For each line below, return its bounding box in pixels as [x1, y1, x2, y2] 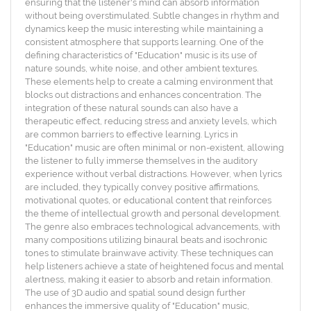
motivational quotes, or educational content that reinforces [25, 195, 271, 205]
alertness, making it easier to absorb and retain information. [25, 274, 272, 285]
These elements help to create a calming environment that [25, 76, 273, 87]
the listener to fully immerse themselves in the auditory [25, 155, 258, 166]
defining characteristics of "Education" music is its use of [25, 50, 257, 60]
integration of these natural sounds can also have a [25, 103, 238, 113]
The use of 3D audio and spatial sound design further [25, 287, 246, 298]
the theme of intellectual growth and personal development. [25, 208, 280, 219]
